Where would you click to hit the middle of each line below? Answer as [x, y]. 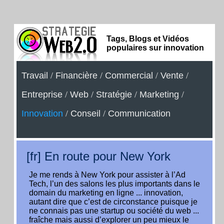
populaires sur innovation [155, 48]
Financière [76, 75]
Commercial [129, 75]
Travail [35, 75]
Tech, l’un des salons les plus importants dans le [114, 184]
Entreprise [42, 94]
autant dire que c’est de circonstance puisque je [113, 202]
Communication [139, 113]
